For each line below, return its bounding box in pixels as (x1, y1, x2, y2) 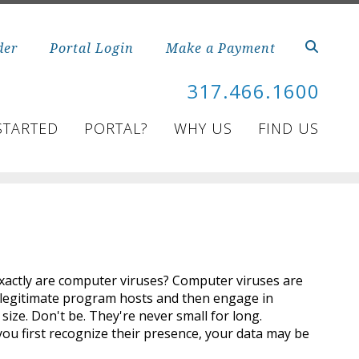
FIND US (257, 119, 319, 138)
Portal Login (49, 39, 134, 57)
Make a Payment (165, 39, 276, 57)
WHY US (173, 119, 232, 138)
